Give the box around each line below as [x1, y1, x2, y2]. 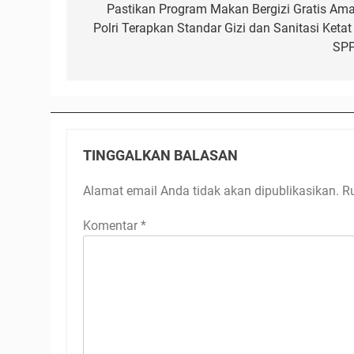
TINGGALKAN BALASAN [83, 148, 238, 164]
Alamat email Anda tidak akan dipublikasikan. [83, 183, 339, 198]
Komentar [83, 218, 141, 233]
